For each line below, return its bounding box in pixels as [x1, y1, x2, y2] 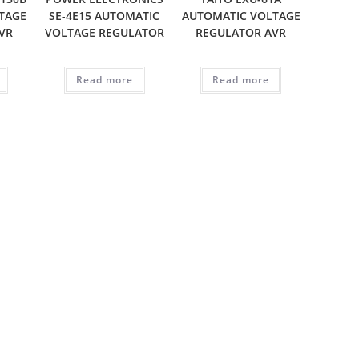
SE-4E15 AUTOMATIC [49, 8, 160, 23]
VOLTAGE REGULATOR [44, 25, 164, 40]
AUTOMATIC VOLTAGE [181, 8, 301, 23]
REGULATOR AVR [196, 25, 287, 40]
